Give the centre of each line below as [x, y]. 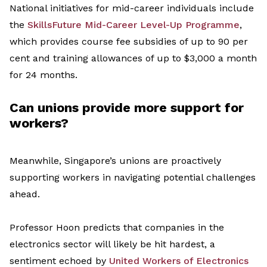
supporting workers [56, 178]
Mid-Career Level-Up [133, 25]
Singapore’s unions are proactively [143, 161]
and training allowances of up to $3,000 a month [143, 58]
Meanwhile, [37, 161]
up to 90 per [219, 42]
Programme [212, 25]
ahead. [25, 194]
